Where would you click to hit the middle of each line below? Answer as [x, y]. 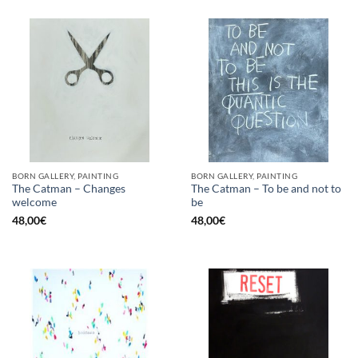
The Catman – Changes [69, 189]
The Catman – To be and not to [266, 189]
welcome [34, 203]
